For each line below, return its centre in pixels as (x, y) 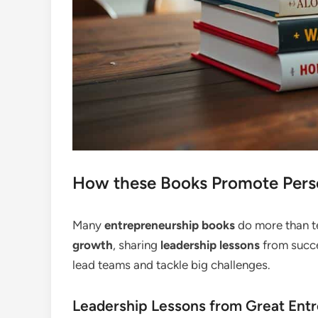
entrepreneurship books (170, 225)
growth (93, 245)
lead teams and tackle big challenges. (171, 264)
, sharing (137, 245)
